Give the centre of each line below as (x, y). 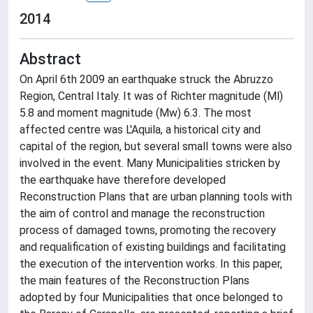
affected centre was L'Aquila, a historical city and (140, 130)
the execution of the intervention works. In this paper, (151, 264)
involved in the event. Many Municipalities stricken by (150, 163)
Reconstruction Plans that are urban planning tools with (156, 197)
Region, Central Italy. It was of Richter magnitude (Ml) (151, 96)
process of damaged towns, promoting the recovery (148, 230)
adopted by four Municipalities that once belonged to (151, 297)
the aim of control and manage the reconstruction (142, 213)
